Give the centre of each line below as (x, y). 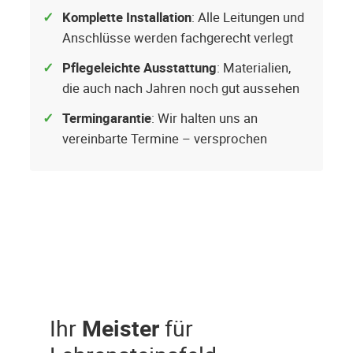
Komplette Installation (127, 18)
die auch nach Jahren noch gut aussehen (181, 89)
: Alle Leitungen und (248, 18)
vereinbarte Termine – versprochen (165, 139)
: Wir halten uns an (204, 119)
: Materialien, (254, 68)
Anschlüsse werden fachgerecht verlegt (178, 38)
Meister (121, 328)
